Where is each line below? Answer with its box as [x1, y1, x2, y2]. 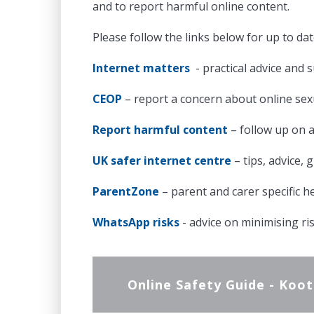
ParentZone [93, 184, 159, 199]
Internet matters [93, 60, 190, 76]
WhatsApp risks [93, 214, 179, 230]
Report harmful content [93, 122, 228, 137]
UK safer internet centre [93, 153, 231, 168]
